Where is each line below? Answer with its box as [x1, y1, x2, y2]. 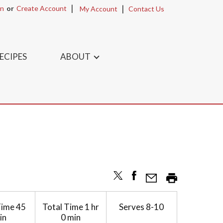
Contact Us [128, 4, 164, 13]
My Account [80, 4, 117, 13]
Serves [119, 202, 145, 212]
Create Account [16, 4, 67, 12]
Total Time [42, 202, 83, 212]
